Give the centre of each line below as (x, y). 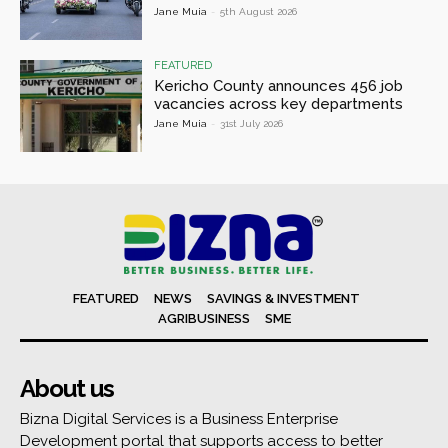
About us (67, 389)
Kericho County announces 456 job (279, 85)
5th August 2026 (259, 12)
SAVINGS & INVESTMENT (283, 299)
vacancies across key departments (279, 103)
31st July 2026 (252, 123)
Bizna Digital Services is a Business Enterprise (179, 419)
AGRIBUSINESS (203, 319)
